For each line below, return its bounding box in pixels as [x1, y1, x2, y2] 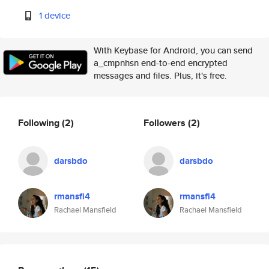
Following [18, 115, 62, 130]
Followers [144, 115, 188, 130]
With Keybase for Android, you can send [94, 44, 253, 56]
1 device [39, 9, 71, 22]
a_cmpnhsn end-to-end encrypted [94, 56, 228, 69]
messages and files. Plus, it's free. [94, 69, 227, 82]
